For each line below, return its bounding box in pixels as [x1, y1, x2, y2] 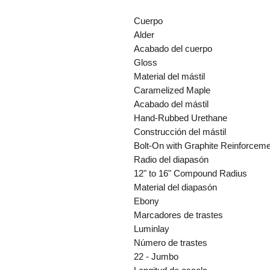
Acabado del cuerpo [134, 43, 212, 54]
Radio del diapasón [134, 154, 209, 165]
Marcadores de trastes [134, 209, 223, 220]
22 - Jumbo [134, 251, 178, 262]
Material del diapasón [134, 181, 217, 192]
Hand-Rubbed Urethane [134, 112, 227, 123]
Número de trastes [134, 237, 207, 248]
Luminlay [134, 223, 169, 234]
